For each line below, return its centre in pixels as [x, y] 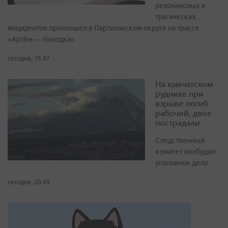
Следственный [180, 141]
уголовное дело [182, 163]
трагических [176, 17]
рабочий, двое [183, 113]
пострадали [178, 123]
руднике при [179, 94]
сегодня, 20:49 [29, 182]
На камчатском [184, 84]
